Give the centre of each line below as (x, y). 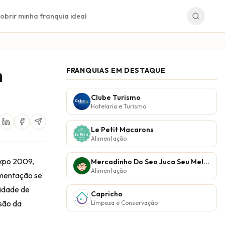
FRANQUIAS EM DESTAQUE (116, 70)
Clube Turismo (116, 97)
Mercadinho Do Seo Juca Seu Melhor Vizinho (206, 162)
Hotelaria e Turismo (119, 106)
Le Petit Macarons (122, 130)
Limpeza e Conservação (124, 203)
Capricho (107, 194)
